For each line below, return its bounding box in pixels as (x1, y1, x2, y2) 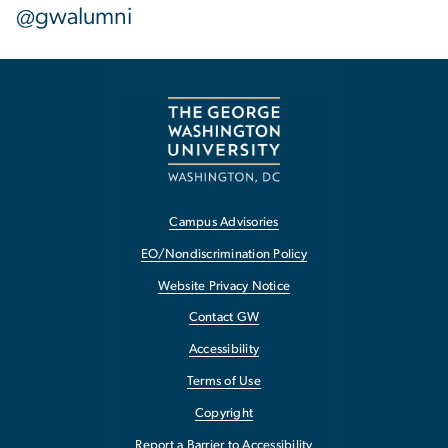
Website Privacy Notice (157, 279, 291, 293)
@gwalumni (16, 4, 132, 29)
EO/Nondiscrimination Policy (141, 247, 307, 261)
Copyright (194, 406, 254, 420)
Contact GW (188, 311, 260, 325)
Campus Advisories (169, 216, 279, 230)
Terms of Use (187, 375, 261, 389)
